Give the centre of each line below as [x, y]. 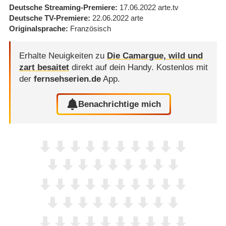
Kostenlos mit [182, 68]
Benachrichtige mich [120, 104]
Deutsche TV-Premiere [48, 18]
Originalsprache [37, 28]
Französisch [90, 28]
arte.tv [168, 7]
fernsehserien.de [67, 79]
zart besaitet [44, 68]
